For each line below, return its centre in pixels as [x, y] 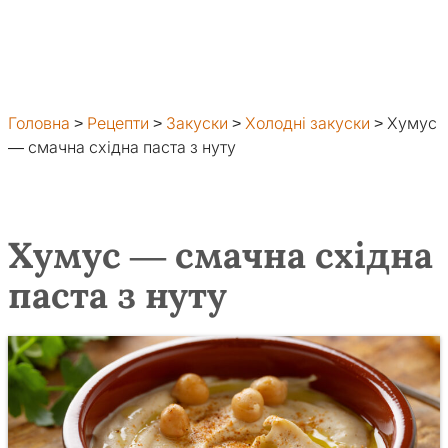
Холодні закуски [307, 123]
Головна [39, 123]
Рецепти [118, 123]
